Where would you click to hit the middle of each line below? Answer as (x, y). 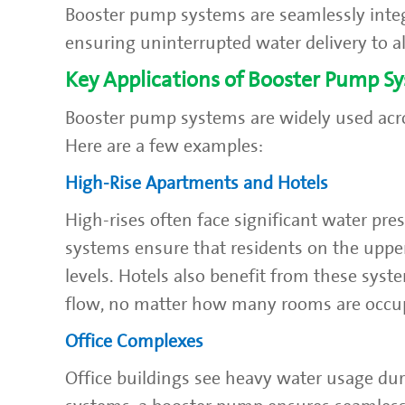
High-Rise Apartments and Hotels (197, 183)
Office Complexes (134, 341)
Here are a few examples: (164, 146)
